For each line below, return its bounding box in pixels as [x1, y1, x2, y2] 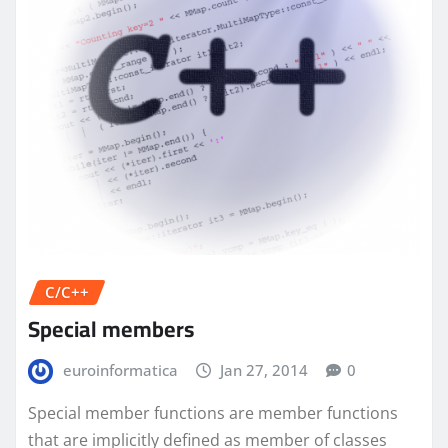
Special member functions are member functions [28, 402, 398, 425]
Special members [28, 307, 194, 350]
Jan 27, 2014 [220, 359, 309, 380]
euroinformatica [62, 359, 178, 380]
